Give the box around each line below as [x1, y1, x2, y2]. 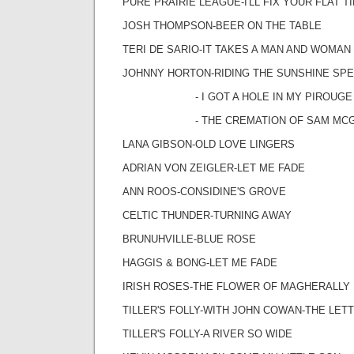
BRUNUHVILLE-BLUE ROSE [122, 233, 256, 245]
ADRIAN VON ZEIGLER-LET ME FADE [122, 162, 305, 174]
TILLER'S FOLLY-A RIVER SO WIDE [122, 328, 292, 340]
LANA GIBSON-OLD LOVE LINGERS [122, 138, 295, 150]
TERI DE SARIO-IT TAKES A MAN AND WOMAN [122, 43, 351, 55]
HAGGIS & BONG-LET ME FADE [122, 257, 277, 269]
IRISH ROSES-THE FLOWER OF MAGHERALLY [122, 281, 350, 292]
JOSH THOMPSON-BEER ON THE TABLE [122, 20, 322, 32]
